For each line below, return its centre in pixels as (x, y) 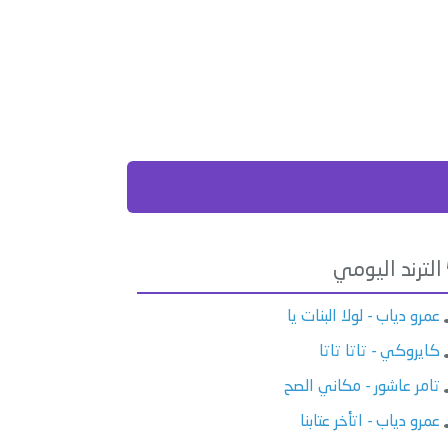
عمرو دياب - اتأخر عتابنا (370, 421)
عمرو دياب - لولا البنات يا (364, 316)
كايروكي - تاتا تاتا (380, 351)
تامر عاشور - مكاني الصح (362, 386)
